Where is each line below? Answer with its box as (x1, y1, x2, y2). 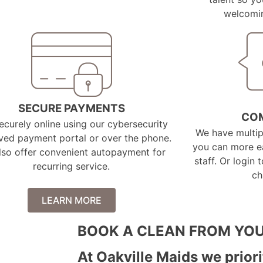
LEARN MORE (42, 194, 102, 206)
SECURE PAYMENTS (18, 101, 125, 115)
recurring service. (33, 160, 110, 172)
